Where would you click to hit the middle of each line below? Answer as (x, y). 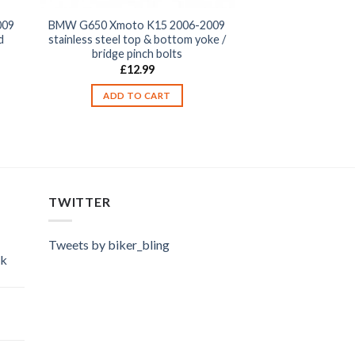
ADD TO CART (137, 96)
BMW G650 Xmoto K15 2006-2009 (137, 25)
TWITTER (80, 201)
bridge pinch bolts (137, 54)
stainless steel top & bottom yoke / (137, 40)
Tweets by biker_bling (109, 245)
